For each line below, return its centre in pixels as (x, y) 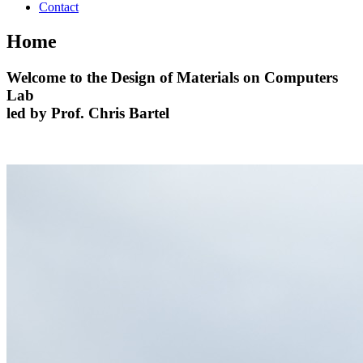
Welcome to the (57, 77)
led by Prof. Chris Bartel (88, 113)
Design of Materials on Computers (222, 77)
